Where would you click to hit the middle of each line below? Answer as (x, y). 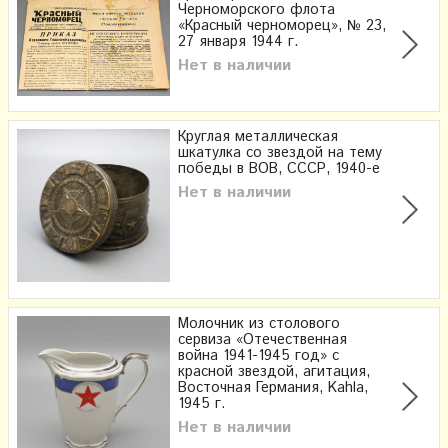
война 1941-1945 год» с (258, 356)
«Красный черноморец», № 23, (282, 26)
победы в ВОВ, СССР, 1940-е (279, 169)
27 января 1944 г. (238, 42)
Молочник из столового (259, 324)
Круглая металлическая (258, 137)
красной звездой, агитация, (274, 372)
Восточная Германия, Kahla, (273, 388)
